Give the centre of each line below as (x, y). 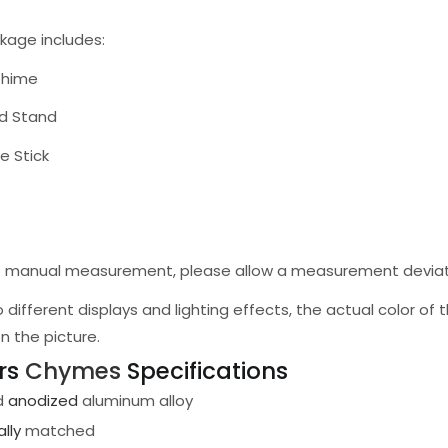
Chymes (76, 371)
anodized (43, 400)
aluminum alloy (135, 400)
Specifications (207, 371)
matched (58, 430)
